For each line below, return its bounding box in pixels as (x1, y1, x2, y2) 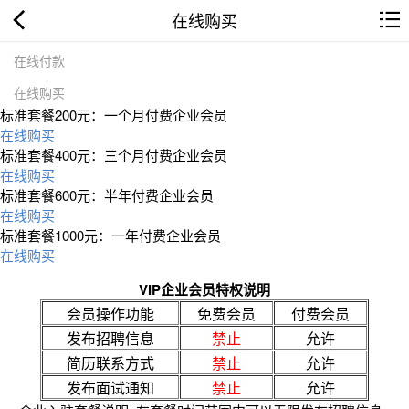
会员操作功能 (67, 302, 154, 324)
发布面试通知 (67, 376, 154, 398)
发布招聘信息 (67, 327, 154, 349)
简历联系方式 (67, 351, 154, 373)
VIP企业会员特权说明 (139, 278, 270, 299)
